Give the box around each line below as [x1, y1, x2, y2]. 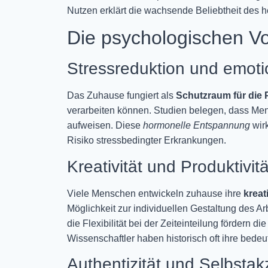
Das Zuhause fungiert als [67, 90, 176, 101]
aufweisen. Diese [67, 120, 143, 131]
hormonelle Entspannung [143, 120, 250, 131]
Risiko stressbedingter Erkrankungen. [67, 135, 226, 146]
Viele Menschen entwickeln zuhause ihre [67, 188, 243, 199]
